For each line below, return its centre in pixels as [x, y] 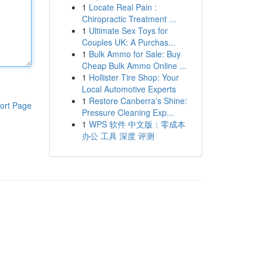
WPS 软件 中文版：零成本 [137, 124]
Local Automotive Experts [129, 89]
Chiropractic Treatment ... [129, 19]
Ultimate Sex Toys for [128, 30]
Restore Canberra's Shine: [138, 101]
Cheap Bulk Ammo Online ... [134, 65]
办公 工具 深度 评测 [118, 136]
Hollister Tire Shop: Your [134, 77]
